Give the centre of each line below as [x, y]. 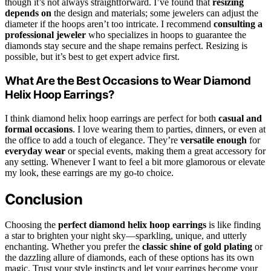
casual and [240, 118]
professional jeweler [45, 35]
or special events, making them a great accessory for [165, 151]
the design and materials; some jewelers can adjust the [155, 13]
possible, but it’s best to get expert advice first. [92, 57]
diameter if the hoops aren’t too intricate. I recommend [109, 24]
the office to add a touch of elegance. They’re [93, 140]
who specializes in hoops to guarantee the [166, 35]
